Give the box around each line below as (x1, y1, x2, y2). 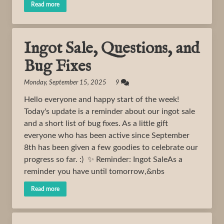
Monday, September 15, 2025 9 (24, 79, 121, 86)
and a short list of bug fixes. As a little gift (24, 119, 168, 127)
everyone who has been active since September (24, 131, 189, 139)
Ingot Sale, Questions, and (24, 38, 199, 59)
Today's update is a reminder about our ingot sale (24, 107, 195, 115)
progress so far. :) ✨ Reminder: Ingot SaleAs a (24, 155, 182, 163)
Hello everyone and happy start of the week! (24, 95, 179, 103)
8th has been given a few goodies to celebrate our (24, 143, 198, 151)
